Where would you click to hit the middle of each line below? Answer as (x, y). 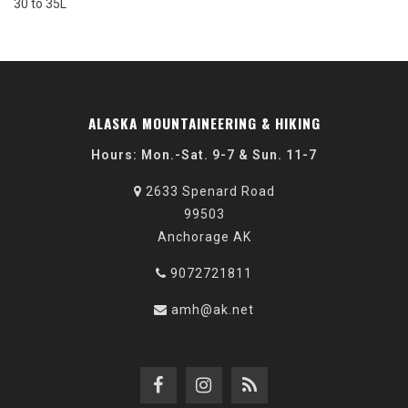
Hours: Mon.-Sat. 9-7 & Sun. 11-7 (204, 155)
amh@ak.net (213, 310)
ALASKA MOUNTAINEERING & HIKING (204, 123)
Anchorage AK (204, 237)
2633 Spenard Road (208, 192)
